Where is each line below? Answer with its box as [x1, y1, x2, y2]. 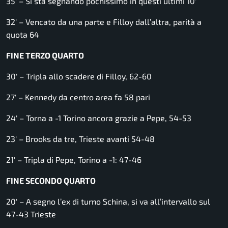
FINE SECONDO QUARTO [6, 176, 96, 186]
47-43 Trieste [6, 209, 56, 219]
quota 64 [6, 30, 39, 40]
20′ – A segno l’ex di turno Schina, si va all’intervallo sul [6, 196, 210, 207]
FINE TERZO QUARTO [6, 50, 84, 61]
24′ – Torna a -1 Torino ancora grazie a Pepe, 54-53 [6, 113, 191, 123]
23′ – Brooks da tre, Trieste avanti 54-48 [6, 134, 155, 144]
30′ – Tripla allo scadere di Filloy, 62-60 [6, 71, 152, 81]
